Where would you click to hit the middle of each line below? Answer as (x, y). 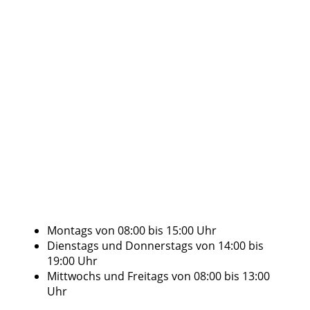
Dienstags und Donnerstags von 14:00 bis (155, 246)
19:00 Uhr (72, 261)
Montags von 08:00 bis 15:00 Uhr (132, 231)
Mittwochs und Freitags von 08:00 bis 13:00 (158, 276)
